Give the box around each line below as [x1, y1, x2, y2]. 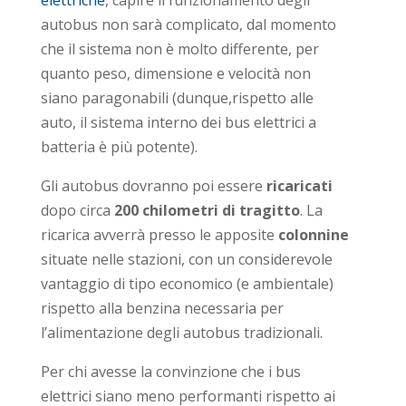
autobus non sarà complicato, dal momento [40, 14, 336, 34]
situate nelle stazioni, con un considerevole [40, 248, 333, 269]
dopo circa [40, 199, 111, 220]
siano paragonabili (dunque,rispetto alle [40, 87, 314, 108]
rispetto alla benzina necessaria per [40, 297, 284, 318]
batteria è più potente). [40, 136, 198, 157]
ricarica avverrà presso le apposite [40, 224, 278, 245]
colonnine [277, 224, 349, 245]
